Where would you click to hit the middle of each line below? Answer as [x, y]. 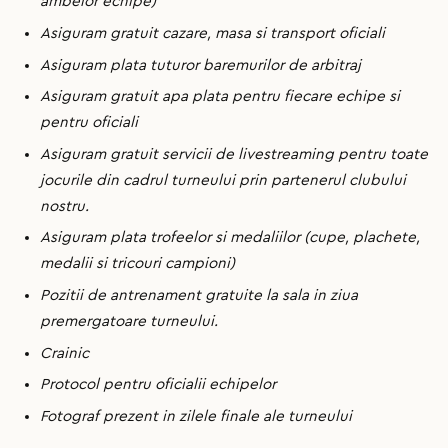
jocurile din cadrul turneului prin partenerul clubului [223, 180]
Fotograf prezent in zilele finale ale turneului [198, 416]
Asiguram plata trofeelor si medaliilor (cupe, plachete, [230, 238]
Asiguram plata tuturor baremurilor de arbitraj [202, 65]
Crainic [66, 353]
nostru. [66, 206]
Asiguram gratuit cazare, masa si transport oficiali [214, 33]
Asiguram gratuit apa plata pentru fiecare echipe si [220, 97]
